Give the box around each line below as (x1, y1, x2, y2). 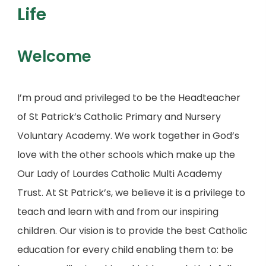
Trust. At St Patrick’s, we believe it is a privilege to (17, 186, 245, 199)
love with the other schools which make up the (17, 148, 235, 161)
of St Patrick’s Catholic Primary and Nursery (17, 110, 221, 123)
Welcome (17, 46, 91, 67)
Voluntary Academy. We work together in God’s (17, 129, 239, 142)
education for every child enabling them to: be (17, 243, 233, 256)
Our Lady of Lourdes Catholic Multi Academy (17, 167, 222, 180)
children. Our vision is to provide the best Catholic (17, 224, 248, 237)
